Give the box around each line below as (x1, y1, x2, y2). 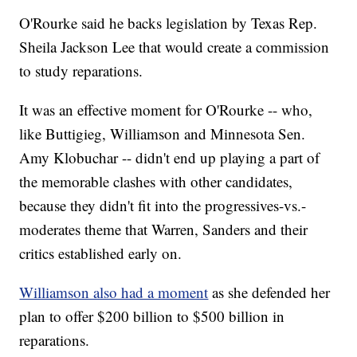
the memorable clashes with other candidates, (19, 171, 293, 192)
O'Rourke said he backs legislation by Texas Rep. (19, 13, 318, 33)
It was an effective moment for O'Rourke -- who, (19, 100, 313, 120)
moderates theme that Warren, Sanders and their (19, 219, 308, 240)
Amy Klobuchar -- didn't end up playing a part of (19, 147, 320, 168)
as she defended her (212, 282, 331, 303)
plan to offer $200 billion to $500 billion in (19, 306, 285, 327)
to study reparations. (19, 61, 143, 81)
